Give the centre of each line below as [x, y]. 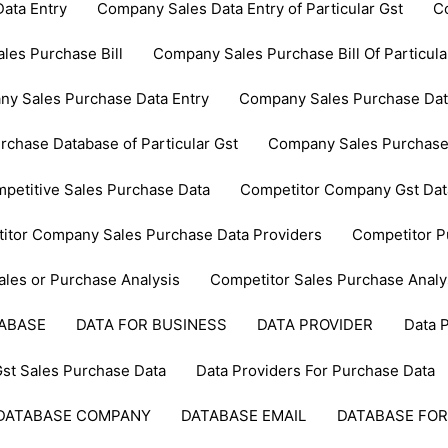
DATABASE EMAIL [244, 415]
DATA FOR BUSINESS [152, 325]
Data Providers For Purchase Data [316, 370]
